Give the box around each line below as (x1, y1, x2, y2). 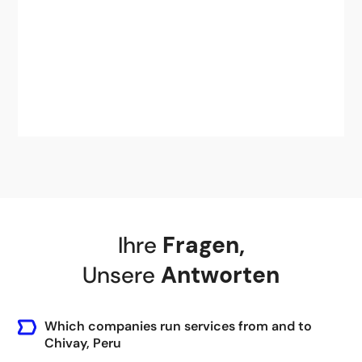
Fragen (162, 230, 239, 260)
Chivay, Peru (44, 335, 121, 351)
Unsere (82, 260, 155, 290)
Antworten (161, 260, 280, 290)
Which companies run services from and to (44, 318, 312, 335)
